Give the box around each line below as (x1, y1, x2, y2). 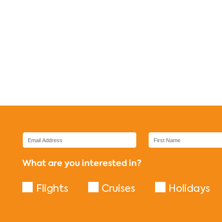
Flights (36, 181, 68, 195)
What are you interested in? (22, 157, 142, 169)
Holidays (168, 181, 210, 195)
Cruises (101, 181, 135, 195)
